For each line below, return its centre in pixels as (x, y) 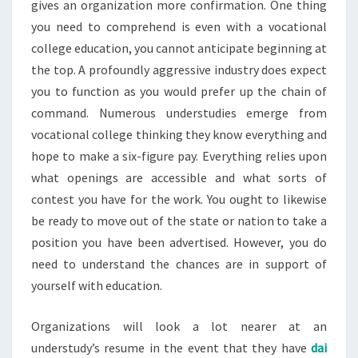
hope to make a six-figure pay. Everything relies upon (179, 156)
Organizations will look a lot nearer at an (179, 326)
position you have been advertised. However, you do (179, 242)
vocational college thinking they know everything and (179, 134)
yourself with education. (97, 285)
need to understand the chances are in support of (179, 264)
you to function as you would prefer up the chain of (179, 91)
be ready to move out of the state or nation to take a (179, 221)
